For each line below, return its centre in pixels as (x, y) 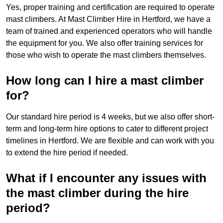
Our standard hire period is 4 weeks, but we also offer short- (110, 117)
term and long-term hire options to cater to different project (107, 129)
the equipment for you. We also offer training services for (105, 43)
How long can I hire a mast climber (105, 81)
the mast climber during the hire (97, 193)
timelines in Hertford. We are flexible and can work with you (110, 141)
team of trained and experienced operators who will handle (109, 31)
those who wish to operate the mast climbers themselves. (106, 55)
